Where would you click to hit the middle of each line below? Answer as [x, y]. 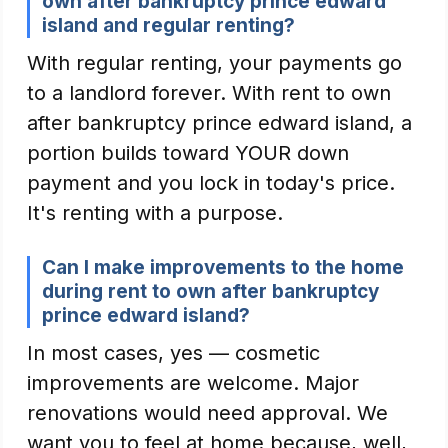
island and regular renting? [168, 25]
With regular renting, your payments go [214, 63]
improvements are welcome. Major [193, 383]
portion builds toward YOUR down [188, 153]
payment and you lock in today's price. [211, 183]
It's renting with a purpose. [155, 213]
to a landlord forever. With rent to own [209, 93]
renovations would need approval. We [207, 413]
